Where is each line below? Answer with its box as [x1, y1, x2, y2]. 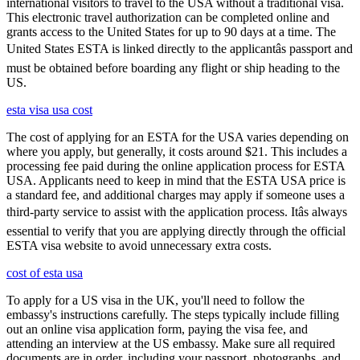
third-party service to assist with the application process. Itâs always [6, 205, 347, 219]
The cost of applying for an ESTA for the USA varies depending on [6, 130, 349, 144]
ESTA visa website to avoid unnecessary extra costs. [6, 239, 272, 252]
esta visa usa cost [6, 103, 92, 117]
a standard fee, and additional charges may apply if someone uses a [6, 188, 345, 202]
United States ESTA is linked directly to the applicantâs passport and [6, 42, 353, 55]
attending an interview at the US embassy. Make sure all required [6, 337, 335, 350]
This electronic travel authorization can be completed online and [6, 10, 329, 24]
